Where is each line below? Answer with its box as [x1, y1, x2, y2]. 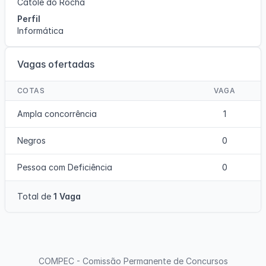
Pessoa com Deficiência [17, 162, 112, 172]
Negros [17, 135, 46, 145]
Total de [17, 191, 53, 201]
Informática [17, 26, 64, 36]
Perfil [17, 14, 40, 24]
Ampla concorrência [17, 109, 97, 119]
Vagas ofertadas [17, 58, 94, 70]
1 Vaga [53, 191, 81, 201]
